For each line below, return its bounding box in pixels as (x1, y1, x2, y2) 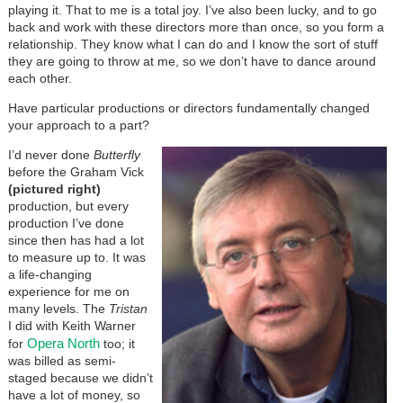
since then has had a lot (7, 232, 144, 247)
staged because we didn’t (7, 370, 153, 385)
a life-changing (7, 266, 92, 282)
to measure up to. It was (7, 249, 146, 264)
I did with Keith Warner (7, 318, 136, 333)
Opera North (26, 335, 100, 351)
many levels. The (7, 300, 109, 316)
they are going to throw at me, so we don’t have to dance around (7, 53, 376, 68)
